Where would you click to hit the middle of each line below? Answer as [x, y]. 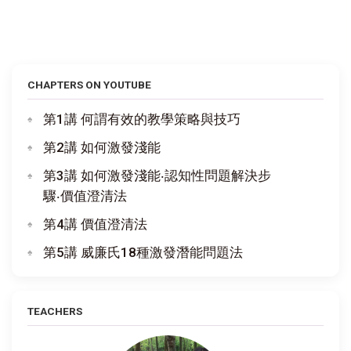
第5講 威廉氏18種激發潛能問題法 [143, 252]
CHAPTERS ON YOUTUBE [89, 84]
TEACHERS [55, 311]
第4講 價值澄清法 [95, 224]
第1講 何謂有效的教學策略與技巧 [142, 119]
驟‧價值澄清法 [85, 195]
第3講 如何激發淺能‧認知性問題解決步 [157, 175]
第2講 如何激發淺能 [102, 147]
